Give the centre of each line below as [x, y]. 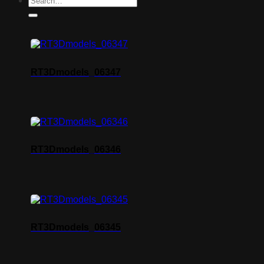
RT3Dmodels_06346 [76, 150]
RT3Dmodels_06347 [76, 72]
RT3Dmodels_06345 [76, 227]
